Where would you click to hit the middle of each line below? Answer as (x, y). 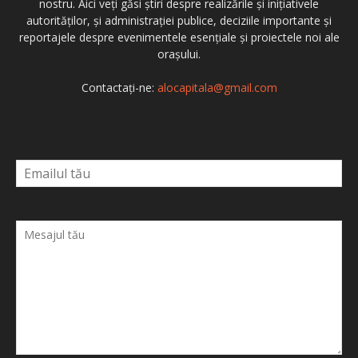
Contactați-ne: (119, 88)
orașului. (179, 54)
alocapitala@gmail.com (217, 88)
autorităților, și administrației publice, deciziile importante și (179, 21)
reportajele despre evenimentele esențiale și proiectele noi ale (179, 38)
